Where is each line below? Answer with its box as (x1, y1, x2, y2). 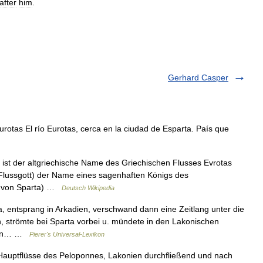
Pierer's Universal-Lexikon (29, 231, 104, 238)
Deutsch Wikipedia (62, 184, 114, 191)
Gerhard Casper (168, 73, 228, 82)
